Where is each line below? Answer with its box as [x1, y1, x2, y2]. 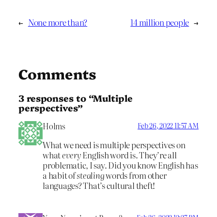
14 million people [130, 16, 189, 29]
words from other [104, 169, 167, 182]
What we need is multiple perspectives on [43, 139, 186, 151]
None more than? [28, 16, 88, 29]
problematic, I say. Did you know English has [43, 159, 198, 171]
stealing [77, 169, 105, 182]
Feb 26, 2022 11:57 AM [138, 121, 199, 131]
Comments [18, 64, 97, 83]
